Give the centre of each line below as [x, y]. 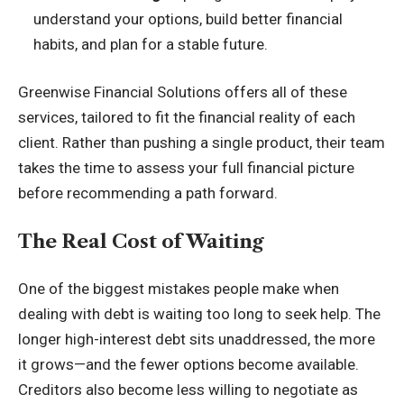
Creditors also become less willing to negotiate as [188, 390]
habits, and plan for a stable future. [151, 44]
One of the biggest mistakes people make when [179, 289]
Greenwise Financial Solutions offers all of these [183, 92]
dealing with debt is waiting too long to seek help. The [199, 314]
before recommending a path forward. [148, 193]
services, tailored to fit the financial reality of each [187, 117]
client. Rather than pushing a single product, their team [202, 142]
